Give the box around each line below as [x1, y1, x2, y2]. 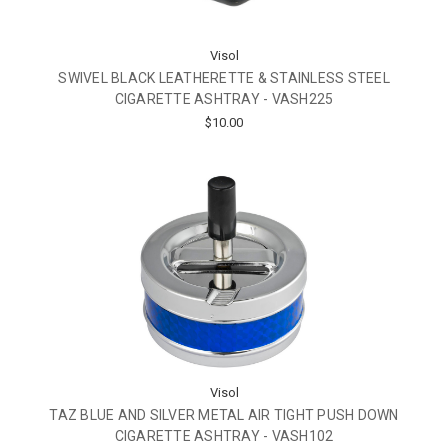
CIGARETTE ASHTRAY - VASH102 [114, 428, 334, 445]
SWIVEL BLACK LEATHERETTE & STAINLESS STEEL [58, 70, 390, 87]
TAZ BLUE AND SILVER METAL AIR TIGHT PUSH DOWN [49, 407, 399, 424]
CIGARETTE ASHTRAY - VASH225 [114, 91, 334, 108]
